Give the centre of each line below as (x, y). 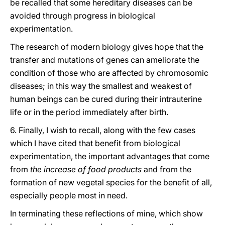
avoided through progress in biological (83, 16)
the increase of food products (86, 169)
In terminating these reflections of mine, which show (106, 213)
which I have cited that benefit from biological (95, 143)
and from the (166, 169)
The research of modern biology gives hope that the (107, 47)
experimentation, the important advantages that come (110, 156)
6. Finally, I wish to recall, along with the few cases (103, 130)
